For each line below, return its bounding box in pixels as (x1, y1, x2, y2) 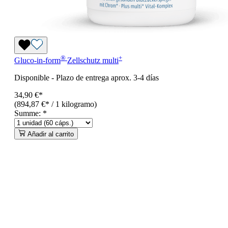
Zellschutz (67, 56, 102, 65)
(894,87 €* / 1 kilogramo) (14, 100, 97, 109)
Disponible (14, 73, 49, 82)
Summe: (14, 109, 43, 118)
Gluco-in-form (14, 56, 61, 65)
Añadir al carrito (27, 130, 74, 138)
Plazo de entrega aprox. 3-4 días (56, 73, 159, 82)
